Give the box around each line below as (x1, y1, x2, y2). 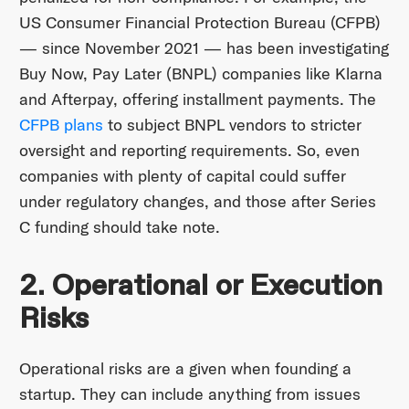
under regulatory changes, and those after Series (18, 191, 376, 213)
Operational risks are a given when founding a (18, 357, 351, 379)
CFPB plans (18, 114, 103, 136)
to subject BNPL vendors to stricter (102, 114, 362, 136)
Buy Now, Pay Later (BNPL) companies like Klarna (18, 63, 383, 85)
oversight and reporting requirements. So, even (18, 140, 360, 162)
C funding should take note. (18, 216, 220, 238)
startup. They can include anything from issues (18, 383, 361, 404)
